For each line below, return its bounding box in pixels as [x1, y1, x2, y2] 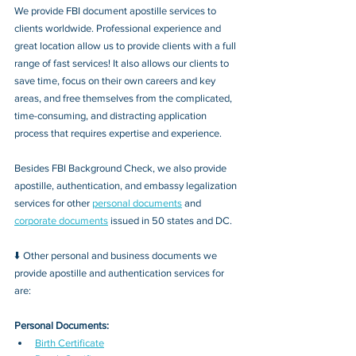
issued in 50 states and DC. [108, 215, 232, 227]
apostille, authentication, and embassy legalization [14, 180, 239, 192]
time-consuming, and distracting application [14, 110, 209, 122]
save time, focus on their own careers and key [14, 75, 218, 87]
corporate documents [14, 215, 108, 227]
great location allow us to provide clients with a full [14, 40, 238, 52]
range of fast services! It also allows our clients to [14, 57, 231, 70]
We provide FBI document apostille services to [14, 5, 219, 17]
